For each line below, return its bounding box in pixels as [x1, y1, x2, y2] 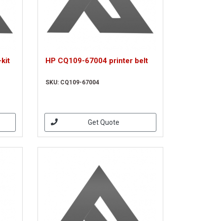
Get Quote [88, 118, 120, 126]
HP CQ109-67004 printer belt [45, 56, 148, 65]
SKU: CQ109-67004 [45, 79, 99, 86]
